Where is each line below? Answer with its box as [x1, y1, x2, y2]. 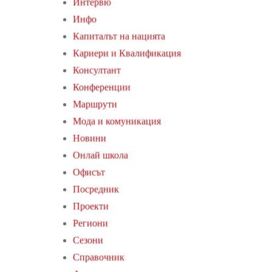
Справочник [73, 251, 124, 262]
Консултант [73, 64, 121, 75]
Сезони [73, 234, 103, 245]
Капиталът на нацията [73, 30, 165, 41]
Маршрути [73, 98, 117, 109]
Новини [73, 132, 106, 143]
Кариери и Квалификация [73, 47, 181, 58]
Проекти [73, 200, 109, 211]
